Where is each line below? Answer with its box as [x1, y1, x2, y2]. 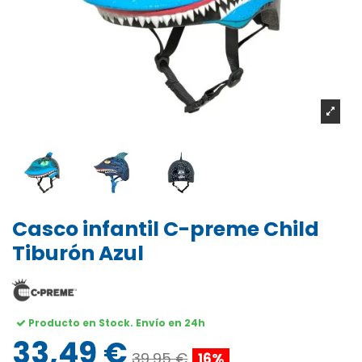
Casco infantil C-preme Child [12, 215, 319, 244]
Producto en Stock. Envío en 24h [25, 316, 205, 330]
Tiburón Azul [12, 239, 144, 268]
